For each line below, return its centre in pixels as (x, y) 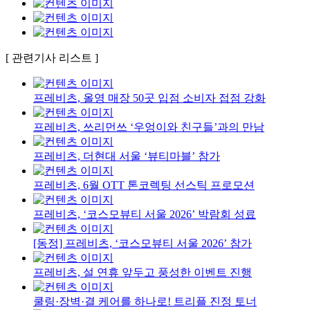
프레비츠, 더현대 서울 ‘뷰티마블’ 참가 (127, 156)
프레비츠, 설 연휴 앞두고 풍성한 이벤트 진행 (143, 272)
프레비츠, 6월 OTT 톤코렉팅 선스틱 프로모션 (144, 185)
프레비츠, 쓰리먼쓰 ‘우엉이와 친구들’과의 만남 (149, 127)
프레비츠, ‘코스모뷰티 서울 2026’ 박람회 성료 (145, 214)
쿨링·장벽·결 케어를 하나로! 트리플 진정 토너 (145, 301)
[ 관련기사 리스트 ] (52, 57)
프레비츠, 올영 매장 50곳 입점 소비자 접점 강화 (149, 98)
